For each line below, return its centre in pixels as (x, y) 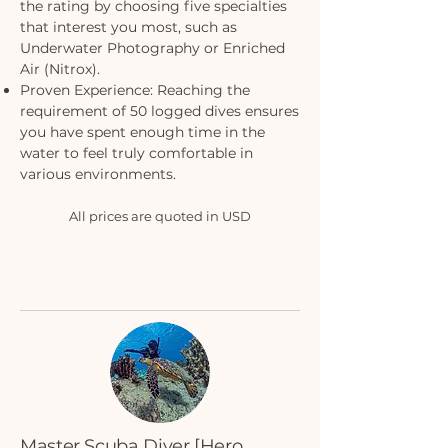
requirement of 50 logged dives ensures (159, 111)
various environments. (100, 174)
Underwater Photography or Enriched (152, 48)
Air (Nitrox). (60, 69)
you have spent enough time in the (142, 132)
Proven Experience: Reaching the (135, 90)
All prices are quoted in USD (160, 216)
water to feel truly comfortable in (136, 153)
